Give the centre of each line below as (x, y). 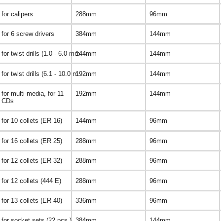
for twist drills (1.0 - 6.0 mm (41, 54)
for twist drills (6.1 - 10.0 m (40, 74)
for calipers (17, 14)
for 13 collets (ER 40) (32, 200)
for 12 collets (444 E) (31, 181)
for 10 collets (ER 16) (32, 121)
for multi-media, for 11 (33, 94)
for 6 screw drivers (28, 34)
